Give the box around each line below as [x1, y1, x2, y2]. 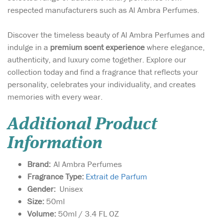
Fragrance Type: [27, 171, 86, 182]
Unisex [59, 183, 85, 195]
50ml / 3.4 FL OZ [58, 208, 121, 220]
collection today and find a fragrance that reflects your [7, 66, 198, 78]
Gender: [27, 183, 59, 195]
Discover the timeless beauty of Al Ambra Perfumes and [7, 29, 205, 41]
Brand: [27, 159, 54, 170]
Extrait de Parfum [86, 171, 149, 182]
